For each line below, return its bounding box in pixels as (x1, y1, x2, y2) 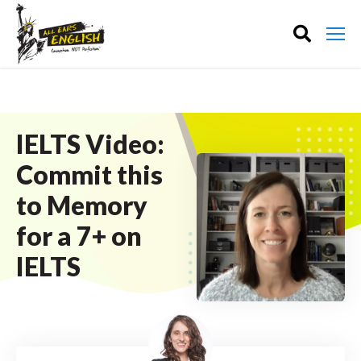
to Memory (16, 189, 147, 221)
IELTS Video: (16, 128, 164, 160)
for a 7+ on (16, 220, 142, 251)
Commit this (16, 159, 163, 190)
